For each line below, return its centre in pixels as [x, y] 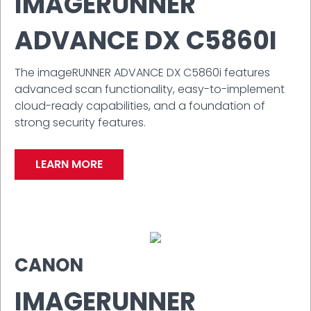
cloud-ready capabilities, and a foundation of [140, 106]
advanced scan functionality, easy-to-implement [150, 89]
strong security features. [80, 122]
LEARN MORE [69, 164]
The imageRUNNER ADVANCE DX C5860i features [142, 72]
